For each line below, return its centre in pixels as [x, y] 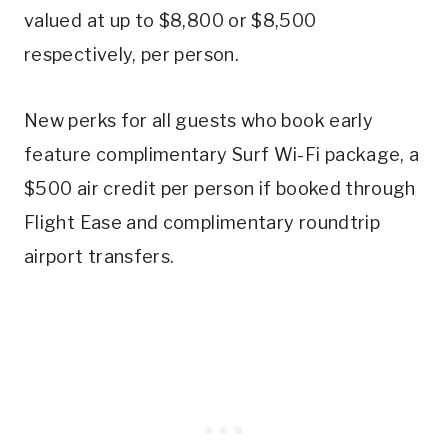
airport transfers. [99, 257]
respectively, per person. [131, 55]
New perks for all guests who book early [199, 121]
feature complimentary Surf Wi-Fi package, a [222, 155]
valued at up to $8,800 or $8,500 [170, 21]
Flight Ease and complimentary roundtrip [202, 223]
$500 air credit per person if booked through [220, 189]
